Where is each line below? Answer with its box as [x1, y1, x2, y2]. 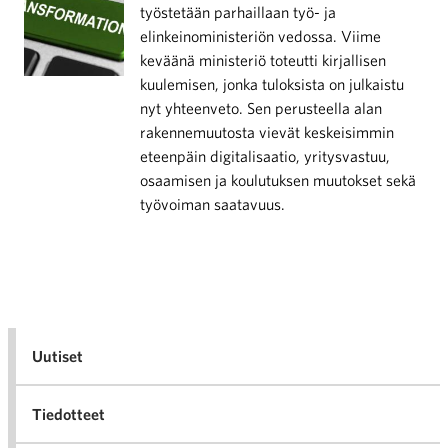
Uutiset [32, 347, 83, 365]
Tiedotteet [32, 405, 105, 423]
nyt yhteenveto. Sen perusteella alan [140, 99, 382, 117]
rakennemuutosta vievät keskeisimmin [140, 123, 394, 141]
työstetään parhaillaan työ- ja [140, 3, 336, 21]
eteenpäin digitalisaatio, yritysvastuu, [140, 147, 390, 165]
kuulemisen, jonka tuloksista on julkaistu [140, 75, 404, 93]
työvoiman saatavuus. [140, 195, 285, 213]
